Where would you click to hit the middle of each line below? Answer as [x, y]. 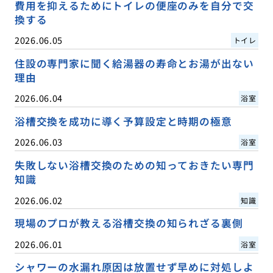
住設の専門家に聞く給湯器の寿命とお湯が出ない [134, 64]
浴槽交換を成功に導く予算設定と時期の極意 [123, 122]
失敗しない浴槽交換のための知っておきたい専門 [134, 165]
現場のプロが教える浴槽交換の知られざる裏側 [129, 223]
